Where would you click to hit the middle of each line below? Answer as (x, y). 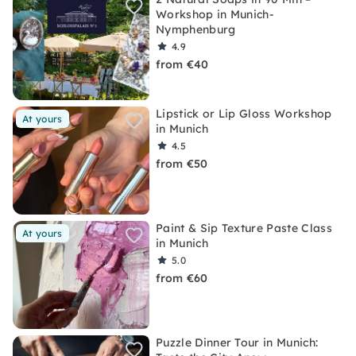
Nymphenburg (196, 29)
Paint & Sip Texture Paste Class (244, 228)
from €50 (182, 164)
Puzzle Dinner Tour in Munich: (237, 342)
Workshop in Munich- (215, 14)
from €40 (182, 64)
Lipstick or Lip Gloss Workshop (244, 114)
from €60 (182, 278)
